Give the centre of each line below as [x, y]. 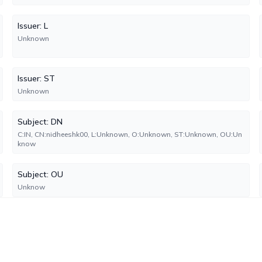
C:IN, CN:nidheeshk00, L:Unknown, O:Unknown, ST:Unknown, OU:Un [130, 134]
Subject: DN [40, 122]
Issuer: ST [37, 78]
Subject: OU [41, 174]
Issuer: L [33, 26]
